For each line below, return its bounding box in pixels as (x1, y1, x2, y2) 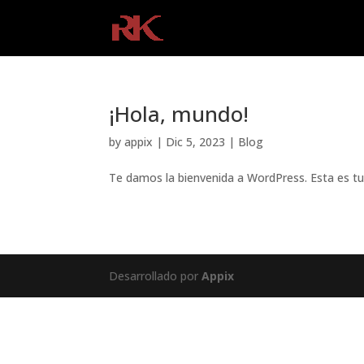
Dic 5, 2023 (166, 134, 226, 149)
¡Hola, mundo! (109, 99, 249, 128)
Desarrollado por (109, 268, 199, 284)
